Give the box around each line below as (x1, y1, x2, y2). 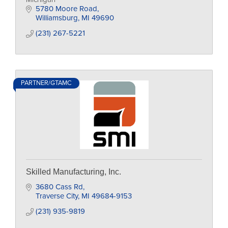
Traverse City (35, 191, 78, 201)
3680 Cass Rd (35, 182, 83, 191)
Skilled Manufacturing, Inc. (26, 167, 121, 176)
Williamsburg (35, 13, 78, 22)
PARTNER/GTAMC (21, 79, 72, 87)
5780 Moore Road (35, 4, 97, 13)
